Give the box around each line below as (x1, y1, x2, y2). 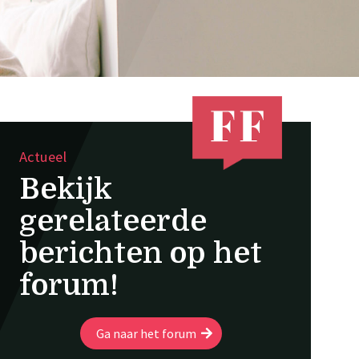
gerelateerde (19, 204, 207, 238)
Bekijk (19, 172, 112, 206)
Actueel (19, 147, 67, 166)
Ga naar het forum (95, 325, 196, 341)
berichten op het (19, 236, 262, 270)
